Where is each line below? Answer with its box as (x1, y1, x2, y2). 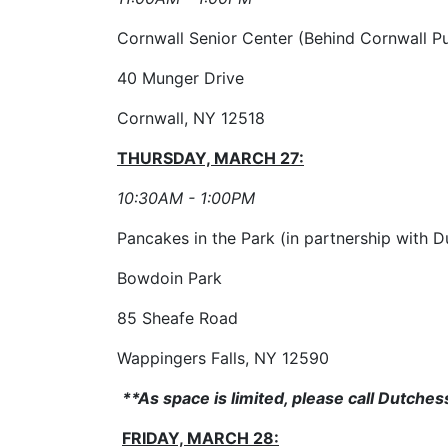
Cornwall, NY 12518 (117, 108, 265, 128)
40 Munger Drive (117, 68, 249, 88)
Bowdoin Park (117, 268, 227, 288)
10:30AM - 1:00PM (117, 188, 255, 208)
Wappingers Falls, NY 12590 (117, 348, 329, 368)
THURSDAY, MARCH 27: (117, 148, 304, 168)
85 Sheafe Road (117, 308, 243, 328)
